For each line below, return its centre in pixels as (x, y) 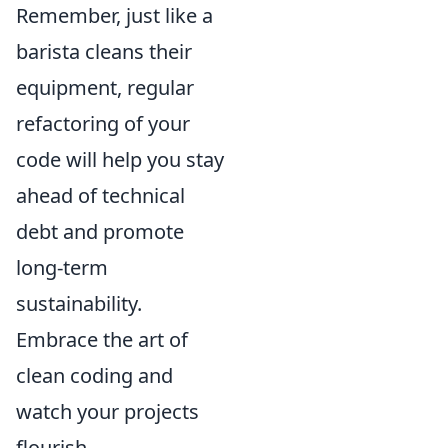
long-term (62, 268)
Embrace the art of (102, 340)
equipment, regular (105, 88)
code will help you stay (120, 160)
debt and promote (100, 232)
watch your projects (107, 412)
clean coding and (94, 376)
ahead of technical (100, 196)
